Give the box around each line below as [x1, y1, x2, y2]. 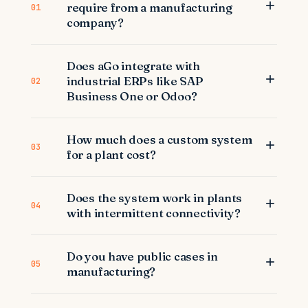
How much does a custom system [66, 132, 252, 146]
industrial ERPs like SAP [66, 74, 203, 88]
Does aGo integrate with [66, 58, 200, 73]
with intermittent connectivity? [66, 206, 241, 220]
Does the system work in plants [66, 190, 243, 205]
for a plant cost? [66, 147, 156, 162]
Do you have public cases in [66, 249, 218, 263]
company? [66, 15, 124, 30]
